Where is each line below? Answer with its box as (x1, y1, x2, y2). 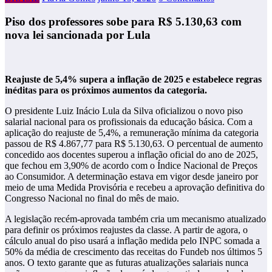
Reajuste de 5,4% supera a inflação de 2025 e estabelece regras (5, 73, 262, 84)
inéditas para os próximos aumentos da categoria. (5, 84, 207, 95)
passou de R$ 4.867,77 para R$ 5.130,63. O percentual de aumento (5, 138, 263, 149)
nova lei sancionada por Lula (5, 29, 151, 42)
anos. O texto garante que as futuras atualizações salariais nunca (5, 257, 248, 268)
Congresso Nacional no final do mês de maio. (5, 192, 179, 203)
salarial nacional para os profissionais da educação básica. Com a (5, 116, 253, 127)
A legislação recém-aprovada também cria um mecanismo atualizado (5, 213, 266, 224)
